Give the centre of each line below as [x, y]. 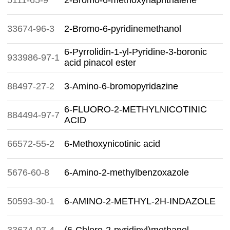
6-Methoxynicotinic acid [112, 144]
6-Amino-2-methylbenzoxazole [127, 172]
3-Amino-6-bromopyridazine [121, 86]
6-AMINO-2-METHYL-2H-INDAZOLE [140, 201]
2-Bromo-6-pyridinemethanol [123, 29]
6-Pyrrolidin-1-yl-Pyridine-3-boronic [136, 52]
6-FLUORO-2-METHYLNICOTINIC [136, 109]
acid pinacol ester [100, 63]
